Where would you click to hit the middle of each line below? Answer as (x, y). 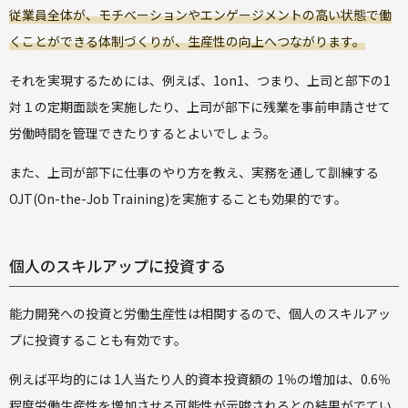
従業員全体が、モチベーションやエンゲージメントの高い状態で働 (200, 15)
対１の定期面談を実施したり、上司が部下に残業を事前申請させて (200, 107)
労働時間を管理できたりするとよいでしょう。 (143, 133)
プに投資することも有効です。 (98, 340)
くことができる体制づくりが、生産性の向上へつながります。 (187, 41)
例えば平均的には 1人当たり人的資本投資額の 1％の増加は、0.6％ (200, 379)
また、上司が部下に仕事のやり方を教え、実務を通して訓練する (194, 173)
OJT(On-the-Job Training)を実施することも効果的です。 (178, 199)
